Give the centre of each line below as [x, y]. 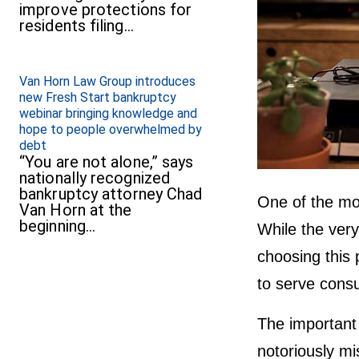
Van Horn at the [76, 210]
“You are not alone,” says [107, 162]
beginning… [57, 226]
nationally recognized [95, 178]
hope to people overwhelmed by [111, 130]
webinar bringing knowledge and [108, 114]
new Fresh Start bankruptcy [98, 98]
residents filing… [77, 26]
